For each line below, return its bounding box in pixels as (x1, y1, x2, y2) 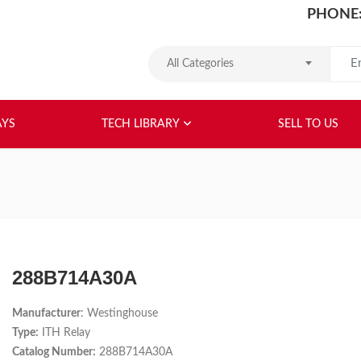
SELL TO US (277, 118, 338, 130)
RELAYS (282, 106, 322, 118)
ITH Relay (39, 327, 90, 338)
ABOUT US (210, 106, 266, 118)
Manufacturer (12, 308, 81, 319)
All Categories (167, 57, 234, 69)
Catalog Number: (12, 346, 96, 358)
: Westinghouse (81, 308, 158, 319)
